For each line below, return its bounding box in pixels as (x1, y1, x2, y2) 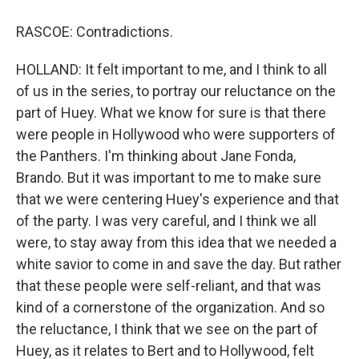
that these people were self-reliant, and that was (16, 277, 321, 294)
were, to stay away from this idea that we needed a (16, 234, 337, 251)
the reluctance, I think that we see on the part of (16, 321, 318, 337)
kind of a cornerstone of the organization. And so (16, 299, 325, 316)
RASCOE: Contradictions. (16, 23, 173, 40)
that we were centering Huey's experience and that (16, 191, 339, 208)
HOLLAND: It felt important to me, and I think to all (16, 61, 327, 78)
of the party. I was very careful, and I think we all (16, 212, 317, 229)
